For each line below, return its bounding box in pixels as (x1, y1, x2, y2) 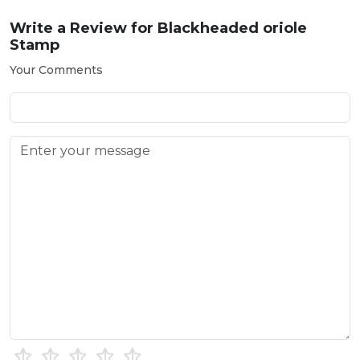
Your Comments (10, 62, 103, 77)
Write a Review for (10, 18, 157, 37)
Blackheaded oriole (157, 18, 307, 37)
